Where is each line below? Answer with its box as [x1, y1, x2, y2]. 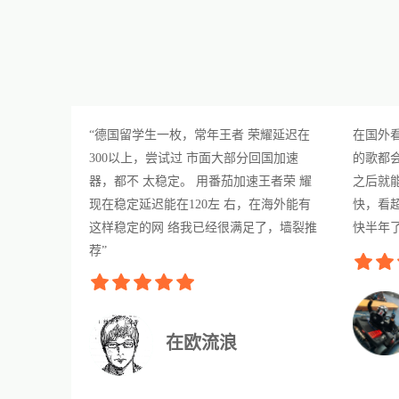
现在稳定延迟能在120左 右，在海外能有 [89, 197, 311, 211]
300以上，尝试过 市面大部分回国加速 [89, 151, 298, 165]
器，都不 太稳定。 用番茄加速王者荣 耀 [89, 174, 312, 188]
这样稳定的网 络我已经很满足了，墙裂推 [89, 220, 317, 234]
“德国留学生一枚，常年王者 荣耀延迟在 [89, 127, 310, 142]
